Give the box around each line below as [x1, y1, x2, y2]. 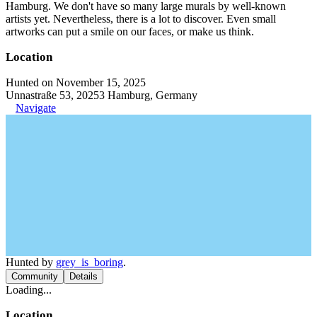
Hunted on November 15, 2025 [6, 76, 146, 88]
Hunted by [6, 255, 56, 268]
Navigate [16, 101, 56, 114]
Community [11, 270, 58, 282]
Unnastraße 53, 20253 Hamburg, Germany [6, 88, 197, 101]
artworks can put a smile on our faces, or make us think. [6, 25, 254, 38]
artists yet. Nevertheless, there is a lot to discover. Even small [6, 12, 276, 25]
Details [69, 270, 98, 282]
